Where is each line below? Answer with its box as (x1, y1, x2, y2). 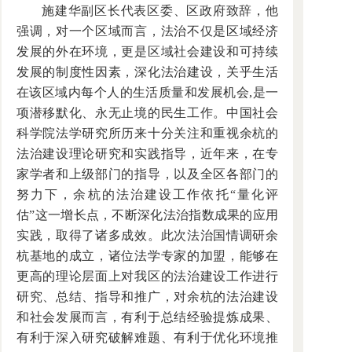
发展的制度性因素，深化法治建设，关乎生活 (16, 65, 278, 79)
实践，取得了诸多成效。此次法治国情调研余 (16, 229, 278, 242)
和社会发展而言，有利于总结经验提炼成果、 (16, 310, 278, 324)
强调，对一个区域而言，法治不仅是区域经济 (16, 24, 278, 38)
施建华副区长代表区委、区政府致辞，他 (42, 4, 278, 17)
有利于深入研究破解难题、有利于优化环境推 (16, 331, 278, 344)
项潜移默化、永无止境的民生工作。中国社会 (16, 106, 278, 119)
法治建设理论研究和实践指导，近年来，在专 (16, 147, 278, 160)
